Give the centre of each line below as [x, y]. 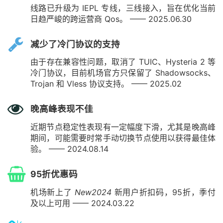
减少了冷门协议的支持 [75, 44]
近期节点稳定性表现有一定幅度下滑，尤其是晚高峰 [123, 127]
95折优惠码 [54, 174]
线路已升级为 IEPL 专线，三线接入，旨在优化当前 [123, 8]
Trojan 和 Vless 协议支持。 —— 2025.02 [106, 84]
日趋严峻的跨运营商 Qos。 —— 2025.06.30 [111, 19]
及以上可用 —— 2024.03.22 [82, 203]
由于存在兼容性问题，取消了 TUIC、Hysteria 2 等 [123, 62]
